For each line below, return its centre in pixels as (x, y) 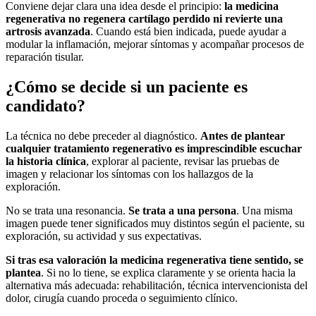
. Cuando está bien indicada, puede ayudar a (188, 32)
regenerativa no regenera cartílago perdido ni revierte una (144, 19)
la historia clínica (46, 162)
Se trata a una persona (182, 211)
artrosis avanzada (48, 32)
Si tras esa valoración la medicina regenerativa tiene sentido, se (154, 260)
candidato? (45, 106)
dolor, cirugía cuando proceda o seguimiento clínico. (122, 298)
